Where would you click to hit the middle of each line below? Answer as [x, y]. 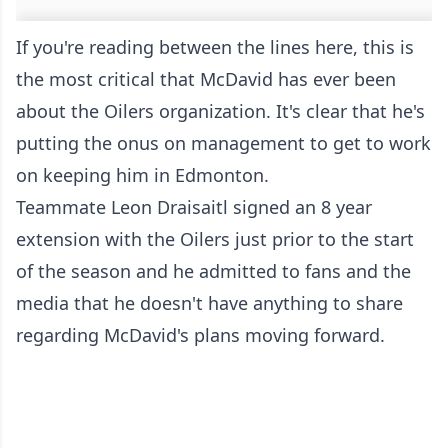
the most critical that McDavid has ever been [206, 79]
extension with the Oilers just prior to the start [215, 239]
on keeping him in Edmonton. [142, 175]
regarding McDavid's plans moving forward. [200, 335]
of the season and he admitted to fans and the [213, 271]
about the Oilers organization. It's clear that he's [220, 111]
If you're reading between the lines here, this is [215, 47]
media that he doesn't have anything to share [209, 303]
